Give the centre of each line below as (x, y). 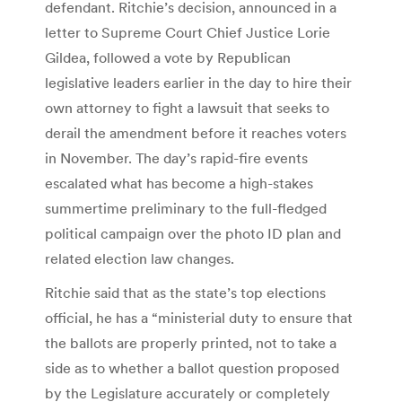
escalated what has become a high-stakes (179, 184)
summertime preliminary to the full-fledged (186, 209)
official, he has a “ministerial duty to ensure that (199, 318)
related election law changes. (140, 259)
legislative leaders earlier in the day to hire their (198, 83)
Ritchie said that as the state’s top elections (185, 293)
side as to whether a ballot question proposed (192, 368)
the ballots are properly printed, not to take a (191, 343)
